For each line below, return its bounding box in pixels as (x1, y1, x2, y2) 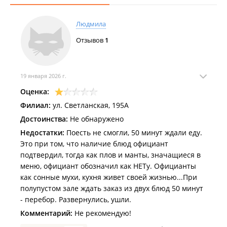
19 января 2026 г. (20, 72, 66, 80)
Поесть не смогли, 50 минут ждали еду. (64, 128, 202, 137)
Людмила (76, 19, 106, 28)
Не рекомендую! (72, 208, 131, 218)
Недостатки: (20, 128, 64, 137)
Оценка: (20, 87, 49, 96)
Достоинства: (20, 114, 68, 124)
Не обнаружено (68, 114, 124, 124)
